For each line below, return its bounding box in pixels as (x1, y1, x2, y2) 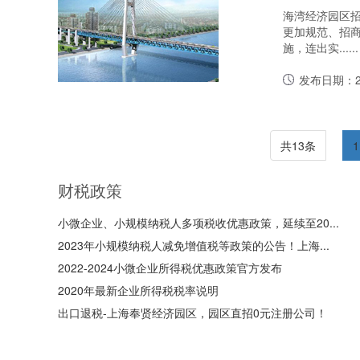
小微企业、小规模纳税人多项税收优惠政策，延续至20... (58, 215, 339, 231)
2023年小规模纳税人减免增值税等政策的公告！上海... (58, 237, 329, 253)
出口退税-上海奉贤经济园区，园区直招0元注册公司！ (58, 305, 327, 321)
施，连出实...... (283, 39, 358, 55)
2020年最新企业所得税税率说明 (58, 282, 219, 298)
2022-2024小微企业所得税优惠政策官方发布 (58, 260, 282, 276)
